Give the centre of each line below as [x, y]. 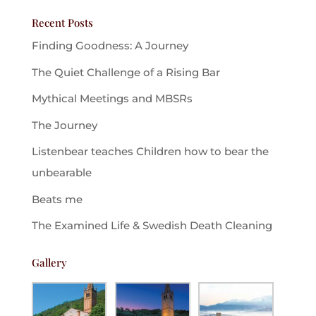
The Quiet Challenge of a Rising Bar [126, 72]
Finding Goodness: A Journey [110, 45]
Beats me [57, 199]
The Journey [64, 125]
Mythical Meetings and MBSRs [112, 98]
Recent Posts [62, 23]
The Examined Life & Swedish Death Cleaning [152, 225]
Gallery [49, 262]
